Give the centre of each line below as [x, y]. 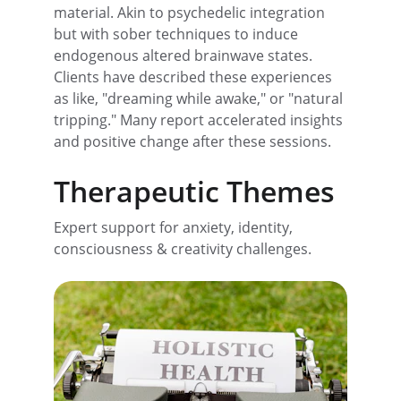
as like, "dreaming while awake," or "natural [200, 98]
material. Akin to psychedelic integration [191, 12]
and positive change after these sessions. [192, 141]
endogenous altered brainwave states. [185, 55]
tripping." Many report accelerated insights [200, 119]
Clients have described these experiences [195, 77]
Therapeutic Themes [194, 191]
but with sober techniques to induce [178, 34]
